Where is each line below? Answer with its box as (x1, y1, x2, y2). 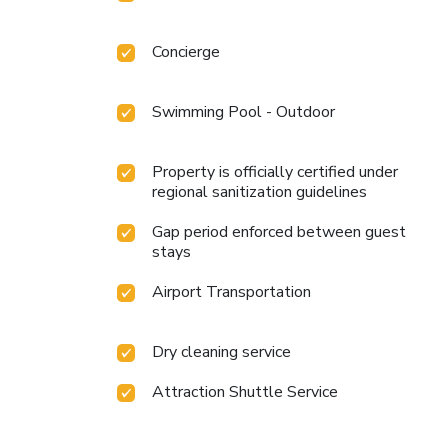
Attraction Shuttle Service (152, 380, 338, 403)
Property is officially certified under (152, 160, 398, 183)
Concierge (152, 40, 220, 63)
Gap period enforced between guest (152, 220, 406, 243)
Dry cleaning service (152, 340, 291, 363)
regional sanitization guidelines (152, 180, 367, 203)
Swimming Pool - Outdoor (152, 100, 335, 123)
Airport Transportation (152, 280, 311, 303)
